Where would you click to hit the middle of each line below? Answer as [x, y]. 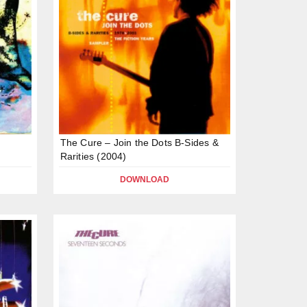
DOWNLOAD [144, 179]
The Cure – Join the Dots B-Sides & [139, 142]
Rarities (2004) [93, 156]
